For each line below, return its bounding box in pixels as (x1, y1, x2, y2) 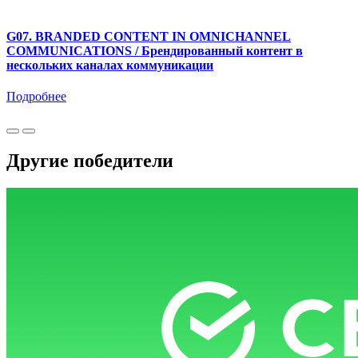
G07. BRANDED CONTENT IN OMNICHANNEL (6, 29, 291, 43)
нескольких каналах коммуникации (6, 58, 213, 72)
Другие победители (6, 149, 173, 171)
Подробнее (6, 89, 66, 104)
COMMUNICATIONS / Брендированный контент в (6, 43, 303, 58)
